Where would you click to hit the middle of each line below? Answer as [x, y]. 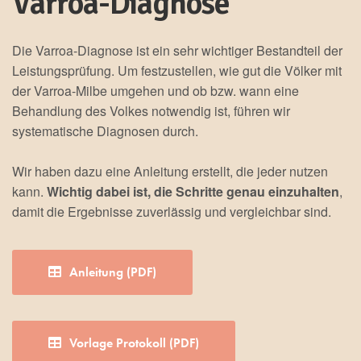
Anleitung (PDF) [113, 272]
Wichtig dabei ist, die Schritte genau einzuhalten [193, 192]
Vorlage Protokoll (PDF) [134, 343]
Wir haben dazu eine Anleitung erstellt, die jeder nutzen [170, 172]
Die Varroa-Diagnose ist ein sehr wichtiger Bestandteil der [178, 51]
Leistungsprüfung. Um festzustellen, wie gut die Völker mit [177, 71]
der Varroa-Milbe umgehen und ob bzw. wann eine [156, 91]
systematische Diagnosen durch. [106, 131]
